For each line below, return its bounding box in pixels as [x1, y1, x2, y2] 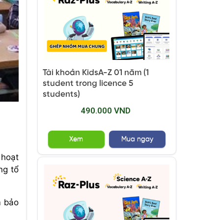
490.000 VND [80, 106, 131, 116]
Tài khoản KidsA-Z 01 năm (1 [42, 68, 149, 78]
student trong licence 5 [42, 79, 133, 88]
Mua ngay [121, 136, 153, 143]
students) [42, 90, 80, 99]
